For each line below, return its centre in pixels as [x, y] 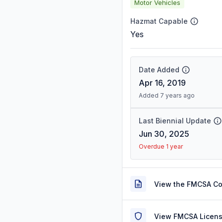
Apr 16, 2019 [162, 83]
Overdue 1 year [161, 146]
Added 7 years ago [167, 95]
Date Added [159, 70]
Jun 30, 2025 [164, 134]
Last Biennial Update [175, 121]
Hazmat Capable [159, 21]
